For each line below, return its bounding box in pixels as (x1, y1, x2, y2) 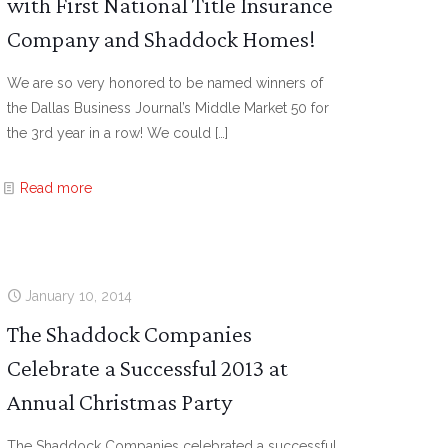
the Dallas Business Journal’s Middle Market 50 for (7, 100, 330, 116)
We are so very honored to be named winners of (7, 75, 324, 91)
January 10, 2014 (25, 288, 133, 304)
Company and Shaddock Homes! (7, 25, 317, 52)
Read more (20, 180, 93, 196)
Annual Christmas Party (7, 388, 233, 415)
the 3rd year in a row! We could (7, 125, 212, 141)
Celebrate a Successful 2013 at (7, 354, 289, 381)
